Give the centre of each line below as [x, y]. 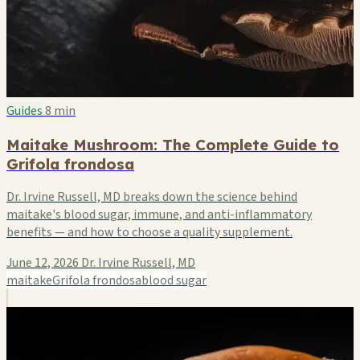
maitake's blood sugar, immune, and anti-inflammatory [159, 215]
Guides [25, 110]
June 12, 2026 [43, 263]
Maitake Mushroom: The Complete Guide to [173, 144]
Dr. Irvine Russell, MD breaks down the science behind [152, 197]
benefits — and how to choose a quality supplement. [149, 233]
